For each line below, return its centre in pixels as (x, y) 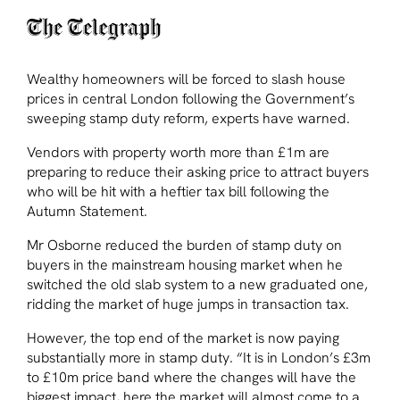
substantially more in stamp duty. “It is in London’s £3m (199, 357)
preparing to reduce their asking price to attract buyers (198, 171)
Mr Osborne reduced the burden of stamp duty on (184, 245)
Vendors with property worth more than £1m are (178, 152)
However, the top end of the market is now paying (183, 337)
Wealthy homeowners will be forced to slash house (186, 79)
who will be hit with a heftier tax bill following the (178, 191)
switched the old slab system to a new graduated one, (197, 284)
